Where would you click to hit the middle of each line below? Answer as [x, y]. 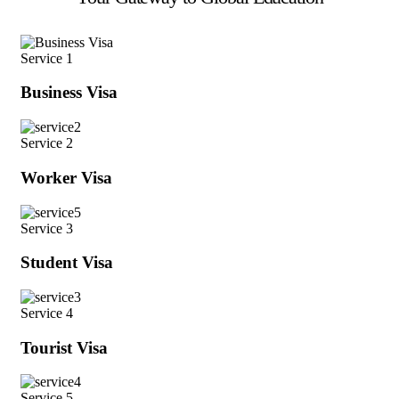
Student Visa [67, 263]
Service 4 [47, 313]
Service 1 [47, 58]
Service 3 [47, 228]
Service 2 [47, 143]
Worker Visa [66, 177]
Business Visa [69, 93]
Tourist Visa [64, 347]
